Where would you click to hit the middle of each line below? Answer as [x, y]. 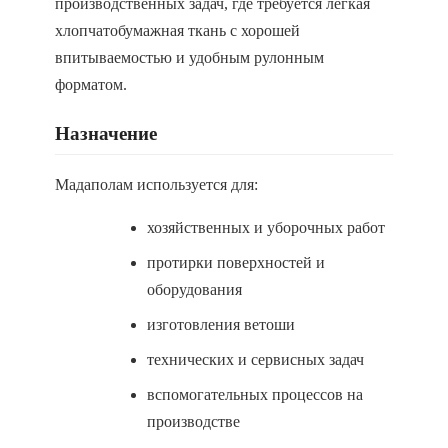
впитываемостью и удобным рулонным [189, 57]
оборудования [194, 289]
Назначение [106, 133]
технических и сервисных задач [255, 359]
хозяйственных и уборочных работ [266, 227]
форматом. [91, 84]
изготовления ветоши [221, 324]
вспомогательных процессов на [255, 394]
